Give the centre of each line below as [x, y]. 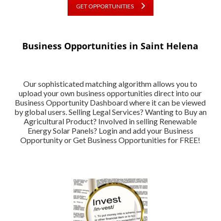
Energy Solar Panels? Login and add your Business [110, 130]
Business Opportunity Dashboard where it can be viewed [110, 102]
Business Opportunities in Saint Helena [110, 46]
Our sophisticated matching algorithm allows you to [110, 83]
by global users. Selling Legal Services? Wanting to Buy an [110, 111]
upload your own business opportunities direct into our [110, 93]
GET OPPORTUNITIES [105, 6]
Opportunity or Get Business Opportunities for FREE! [110, 140]
